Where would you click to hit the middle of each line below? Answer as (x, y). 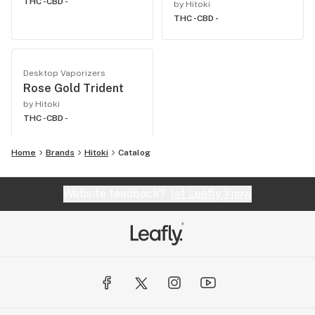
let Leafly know (211, 194)
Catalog (134, 153)
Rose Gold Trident (73, 88)
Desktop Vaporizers (64, 73)
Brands (60, 153)
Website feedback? (117, 194)
